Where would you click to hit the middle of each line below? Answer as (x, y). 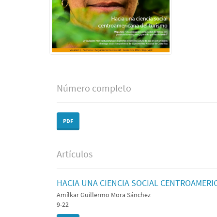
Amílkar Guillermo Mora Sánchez (104, 194)
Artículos (75, 154)
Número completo (94, 88)
